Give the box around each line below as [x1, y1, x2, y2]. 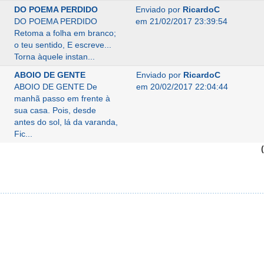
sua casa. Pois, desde [14, 105, 96, 115]
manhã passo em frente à [14, 94, 110, 103]
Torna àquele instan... [14, 52, 95, 61]
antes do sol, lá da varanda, [14, 117, 118, 127]
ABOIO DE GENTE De [14, 82, 97, 91]
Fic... [14, 129, 32, 138]
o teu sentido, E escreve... [14, 40, 111, 49]
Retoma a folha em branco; [14, 28, 116, 38]
